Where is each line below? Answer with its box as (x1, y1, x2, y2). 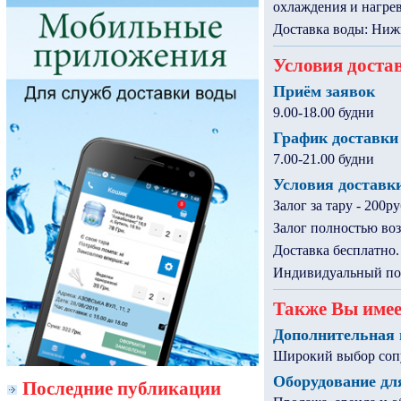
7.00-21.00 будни (272, 151, 374, 166)
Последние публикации (22, 377, 221, 398)
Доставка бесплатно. (272, 243, 399, 258)
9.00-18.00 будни (272, 105, 374, 120)
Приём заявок (272, 82, 375, 100)
